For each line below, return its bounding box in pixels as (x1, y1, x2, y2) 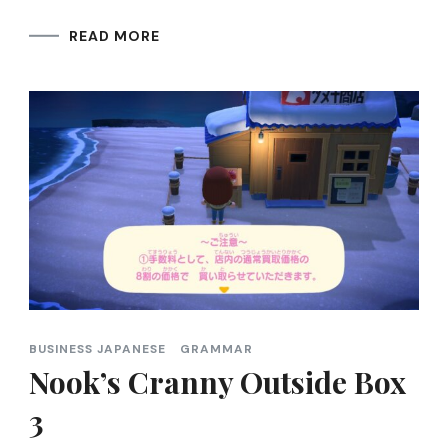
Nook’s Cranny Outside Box (29, 362, 406, 403)
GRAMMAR (180, 341, 253, 358)
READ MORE (69, 26, 160, 45)
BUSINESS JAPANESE (29, 341, 166, 358)
